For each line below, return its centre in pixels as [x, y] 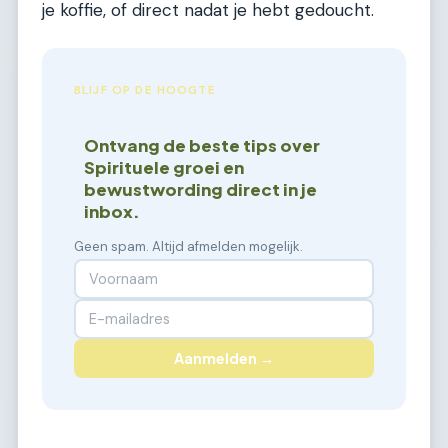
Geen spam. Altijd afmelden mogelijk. [188, 246]
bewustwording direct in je [201, 189]
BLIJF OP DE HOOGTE [145, 90]
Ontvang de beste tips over [202, 145]
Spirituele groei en [164, 167]
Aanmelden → [224, 358]
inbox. [112, 211]
